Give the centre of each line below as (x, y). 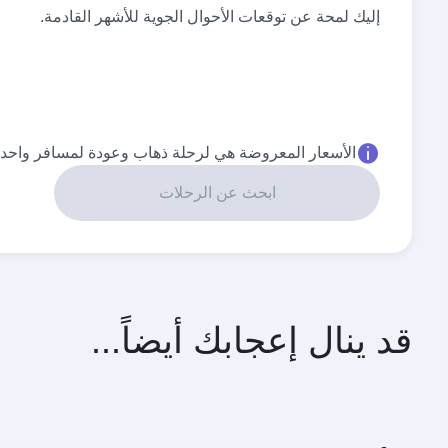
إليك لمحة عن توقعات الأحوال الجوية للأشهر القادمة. (210, 16)
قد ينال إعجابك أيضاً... (251, 340)
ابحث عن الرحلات (217, 192)
